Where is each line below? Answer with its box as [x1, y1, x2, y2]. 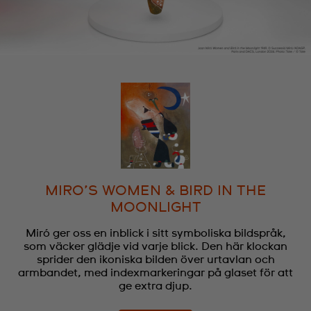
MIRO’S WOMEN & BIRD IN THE [44, 183, 267, 198]
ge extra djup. [119, 280, 192, 292]
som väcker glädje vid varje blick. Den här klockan [24, 240, 287, 252]
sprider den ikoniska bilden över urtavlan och [36, 253, 275, 265]
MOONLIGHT [110, 200, 201, 215]
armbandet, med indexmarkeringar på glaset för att [18, 267, 293, 278]
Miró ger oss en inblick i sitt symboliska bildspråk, [25, 227, 286, 239]
